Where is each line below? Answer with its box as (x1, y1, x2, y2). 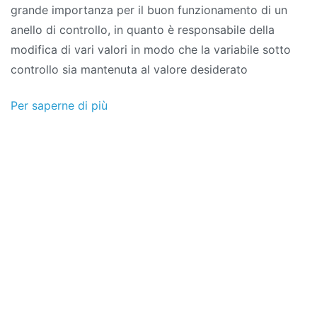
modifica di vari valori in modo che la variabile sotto (11, 42, 291, 57)
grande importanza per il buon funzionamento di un (11, 3, 287, 18)
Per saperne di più (11, 98, 108, 113)
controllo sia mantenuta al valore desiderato (11, 62, 248, 77)
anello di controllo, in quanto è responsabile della (11, 23, 275, 38)
